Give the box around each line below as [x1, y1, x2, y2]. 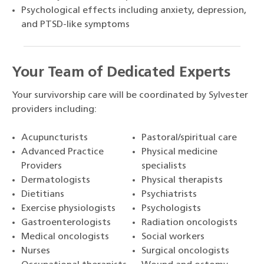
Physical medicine [141, 147, 217, 157]
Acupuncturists [21, 133, 88, 143]
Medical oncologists [21, 232, 109, 242]
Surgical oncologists [141, 246, 229, 256]
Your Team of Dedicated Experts [12, 65, 230, 81]
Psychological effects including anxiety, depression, [21, 6, 246, 16]
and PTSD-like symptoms [21, 20, 130, 30]
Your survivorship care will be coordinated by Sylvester [12, 91, 248, 101]
